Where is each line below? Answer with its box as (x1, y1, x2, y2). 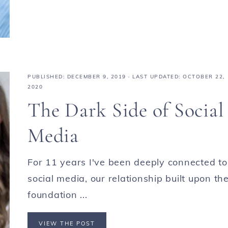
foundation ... (27, 189, 88, 201)
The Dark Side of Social (27, 98, 224, 123)
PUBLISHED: (27, 73, 67, 80)
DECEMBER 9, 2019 (67, 73, 126, 80)
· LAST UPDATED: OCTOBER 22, (126, 73, 225, 80)
